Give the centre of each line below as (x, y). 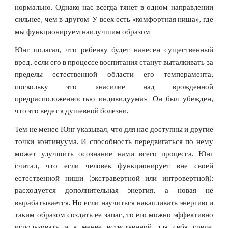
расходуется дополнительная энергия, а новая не (114, 191)
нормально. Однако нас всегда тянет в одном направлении (114, 7)
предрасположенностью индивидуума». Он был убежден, (114, 99)
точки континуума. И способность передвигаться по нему (114, 142)
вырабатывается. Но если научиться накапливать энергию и (114, 203)
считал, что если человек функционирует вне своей (114, 166)
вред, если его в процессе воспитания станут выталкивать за (114, 62)
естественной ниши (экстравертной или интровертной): (114, 178)
